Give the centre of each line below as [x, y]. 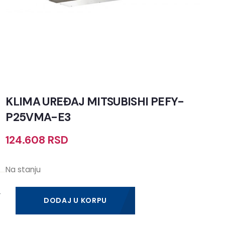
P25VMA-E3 [38, 117]
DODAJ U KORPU [75, 200]
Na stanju [23, 169]
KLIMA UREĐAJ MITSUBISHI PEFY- [95, 101]
